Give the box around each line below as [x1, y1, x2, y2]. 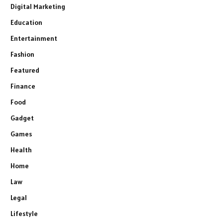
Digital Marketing [10, 2, 65, 11]
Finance [10, 82, 35, 91]
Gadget [10, 113, 34, 122]
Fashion [10, 50, 34, 59]
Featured [10, 66, 39, 75]
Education [10, 18, 42, 27]
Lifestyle [10, 209, 38, 218]
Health [10, 145, 32, 154]
